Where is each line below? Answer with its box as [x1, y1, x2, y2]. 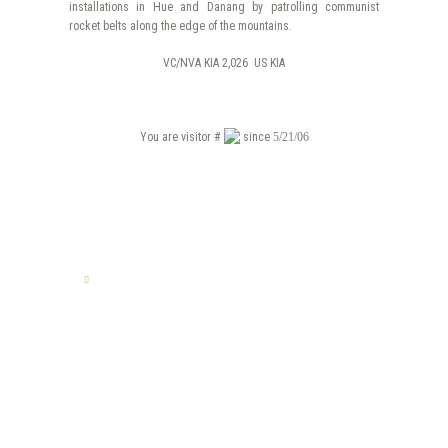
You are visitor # [139, 130, 224, 145]
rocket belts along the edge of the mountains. [69, 19, 292, 34]
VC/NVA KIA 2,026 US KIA [163, 56, 285, 71]
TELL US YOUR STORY [115, 271, 238, 289]
